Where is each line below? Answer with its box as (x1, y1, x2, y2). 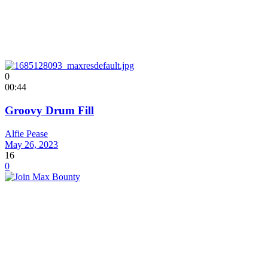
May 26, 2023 (5, 139, 58, 150)
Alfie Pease (5, 128, 48, 139)
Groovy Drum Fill (5, 103, 94, 117)
